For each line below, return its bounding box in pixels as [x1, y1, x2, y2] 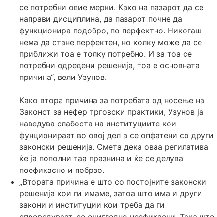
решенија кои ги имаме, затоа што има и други [19, 188, 202, 198]
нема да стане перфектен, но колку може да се [19, 37, 202, 47]
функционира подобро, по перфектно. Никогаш [19, 25, 201, 35]
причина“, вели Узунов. [19, 72, 107, 82]
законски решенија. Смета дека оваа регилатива [19, 141, 208, 152]
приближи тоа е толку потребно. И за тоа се [19, 48, 192, 59]
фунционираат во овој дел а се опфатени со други [19, 130, 214, 140]
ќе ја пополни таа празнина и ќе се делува [19, 153, 183, 163]
